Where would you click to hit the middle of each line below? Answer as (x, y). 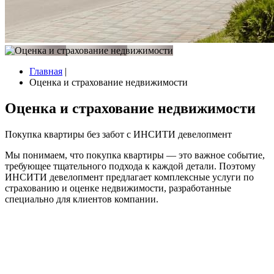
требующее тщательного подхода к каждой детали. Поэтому (130, 166)
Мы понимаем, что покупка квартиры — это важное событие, (135, 155)
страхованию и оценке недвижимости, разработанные (118, 188)
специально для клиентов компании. (82, 199)
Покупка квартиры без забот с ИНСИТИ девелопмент (118, 134)
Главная (46, 71)
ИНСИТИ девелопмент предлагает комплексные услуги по (129, 177)
